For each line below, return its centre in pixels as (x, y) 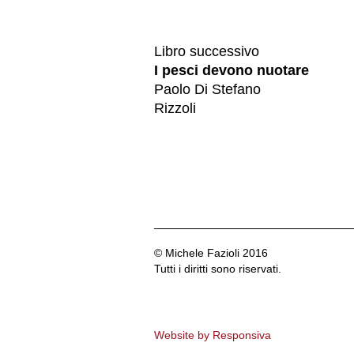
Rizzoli (175, 108)
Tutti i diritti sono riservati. (218, 269)
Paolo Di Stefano (207, 89)
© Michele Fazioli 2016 (211, 253)
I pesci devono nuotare (232, 70)
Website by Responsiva (213, 335)
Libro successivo (207, 51)
